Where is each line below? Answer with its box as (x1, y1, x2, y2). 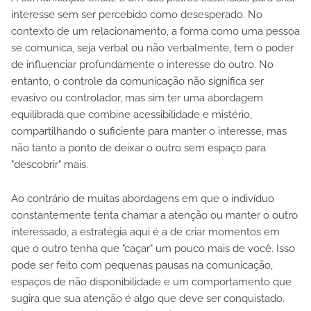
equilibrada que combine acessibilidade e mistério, (11, 108, 252, 121)
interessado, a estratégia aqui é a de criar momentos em (11, 225, 280, 238)
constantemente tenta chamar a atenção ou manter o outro (11, 208, 298, 221)
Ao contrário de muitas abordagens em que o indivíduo (11, 192, 274, 205)
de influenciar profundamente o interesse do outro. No (11, 58, 274, 71)
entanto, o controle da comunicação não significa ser (11, 74, 264, 87)
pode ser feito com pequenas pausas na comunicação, (11, 258, 273, 271)
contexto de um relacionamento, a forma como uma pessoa (11, 24, 300, 37)
